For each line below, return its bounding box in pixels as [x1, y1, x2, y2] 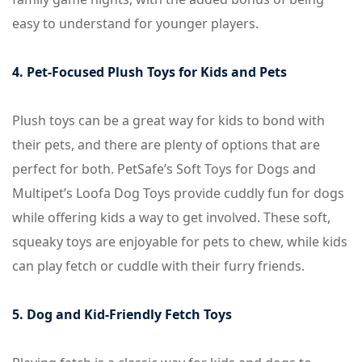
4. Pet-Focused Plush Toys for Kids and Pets [12, 63, 287, 81]
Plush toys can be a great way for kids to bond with [12, 112, 325, 129]
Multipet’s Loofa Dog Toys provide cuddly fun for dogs [12, 184, 344, 202]
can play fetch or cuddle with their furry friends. [12, 257, 305, 275]
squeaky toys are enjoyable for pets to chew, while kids [12, 233, 347, 250]
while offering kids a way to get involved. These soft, [12, 208, 330, 226]
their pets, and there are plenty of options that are [12, 136, 320, 154]
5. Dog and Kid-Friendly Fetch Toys [12, 305, 232, 323]
